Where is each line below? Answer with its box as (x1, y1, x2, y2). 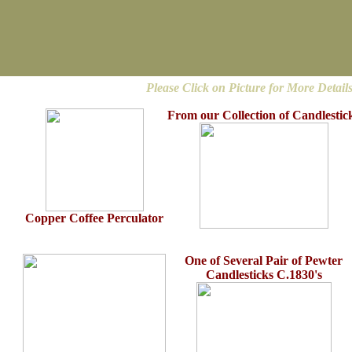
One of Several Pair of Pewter (185, 254, 343, 267)
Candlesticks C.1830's (205, 268, 322, 281)
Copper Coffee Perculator (25, 211, 163, 225)
